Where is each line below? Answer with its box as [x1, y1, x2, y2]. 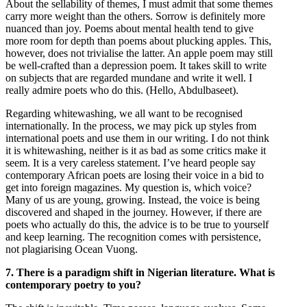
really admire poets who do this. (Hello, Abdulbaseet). [5, 84, 238, 96]
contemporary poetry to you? [5, 278, 141, 291]
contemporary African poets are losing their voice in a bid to [5, 169, 264, 181]
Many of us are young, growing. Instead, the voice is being [5, 193, 260, 206]
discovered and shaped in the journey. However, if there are [5, 206, 262, 218]
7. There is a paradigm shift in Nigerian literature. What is [5, 266, 275, 278]
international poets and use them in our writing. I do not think [5, 132, 269, 144]
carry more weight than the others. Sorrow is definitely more [5, 10, 265, 22]
